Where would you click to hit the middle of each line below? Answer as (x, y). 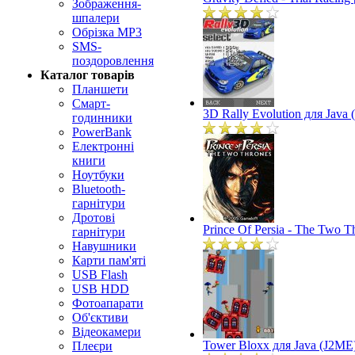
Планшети (100, 89)
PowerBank (102, 132)
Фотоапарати (108, 303)
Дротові (94, 218)
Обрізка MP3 (107, 32)
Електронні (103, 146)
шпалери (96, 18)
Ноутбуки (98, 175)
